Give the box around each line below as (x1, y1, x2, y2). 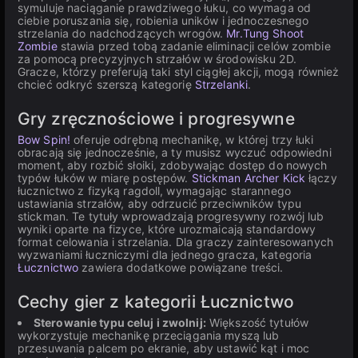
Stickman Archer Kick (191, 171, 306, 185)
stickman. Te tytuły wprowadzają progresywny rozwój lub (18, 209, 324, 223)
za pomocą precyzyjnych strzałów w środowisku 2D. (18, 52, 296, 66)
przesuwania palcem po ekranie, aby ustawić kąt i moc (18, 341, 310, 355)
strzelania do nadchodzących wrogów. (18, 26, 227, 40)
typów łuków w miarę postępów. (18, 171, 192, 185)
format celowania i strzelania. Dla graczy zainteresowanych (18, 235, 333, 249)
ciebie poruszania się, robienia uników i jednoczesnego (18, 14, 309, 27)
